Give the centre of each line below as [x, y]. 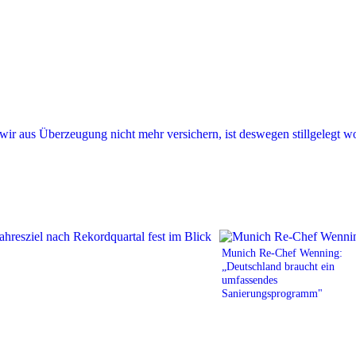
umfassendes [250, 279]
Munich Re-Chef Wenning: [282, 252]
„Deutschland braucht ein [278, 266]
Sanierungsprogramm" [272, 293]
